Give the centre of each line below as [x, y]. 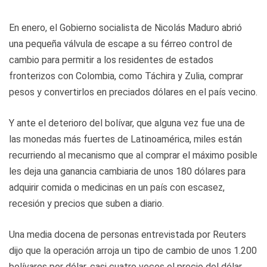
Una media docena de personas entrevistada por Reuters [128, 234]
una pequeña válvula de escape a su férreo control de [121, 44]
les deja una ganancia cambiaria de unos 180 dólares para [127, 171]
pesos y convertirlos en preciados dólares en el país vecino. [133, 92]
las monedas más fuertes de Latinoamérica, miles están [125, 139]
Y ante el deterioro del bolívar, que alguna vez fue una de [127, 123]
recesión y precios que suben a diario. [86, 203]
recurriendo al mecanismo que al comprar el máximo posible [133, 155]
